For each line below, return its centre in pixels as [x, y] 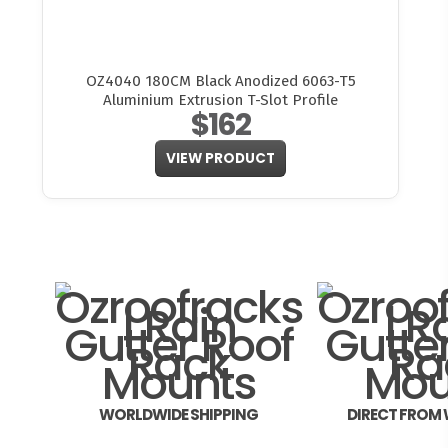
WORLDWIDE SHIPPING [179, 414]
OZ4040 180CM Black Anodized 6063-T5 [220, 80]
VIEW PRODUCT [220, 158]
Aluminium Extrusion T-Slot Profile [220, 99]
